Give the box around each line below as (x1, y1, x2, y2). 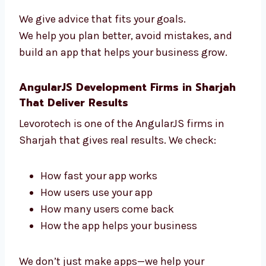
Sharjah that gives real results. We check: (19, 245, 216, 259)
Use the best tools (40, 55, 126, 69)
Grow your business (40, 88, 134, 102)
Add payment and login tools (40, 72, 178, 85)
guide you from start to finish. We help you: (19, 3, 225, 17)
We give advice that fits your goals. (19, 124, 186, 138)
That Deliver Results (19, 207, 128, 223)
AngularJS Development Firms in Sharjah (19, 191, 236, 207)
